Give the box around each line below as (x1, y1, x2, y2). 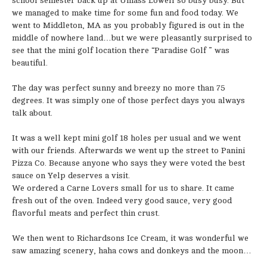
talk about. (12, 108, 52, 117)
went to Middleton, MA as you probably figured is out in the (12, 21, 244, 30)
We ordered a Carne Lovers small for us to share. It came (12, 184, 234, 193)
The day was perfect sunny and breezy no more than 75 (12, 83, 225, 92)
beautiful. (12, 58, 48, 67)
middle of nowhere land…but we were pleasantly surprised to (12, 33, 252, 42)
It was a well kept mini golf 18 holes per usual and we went (12, 133, 241, 142)
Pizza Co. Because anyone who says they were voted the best (12, 159, 245, 167)
